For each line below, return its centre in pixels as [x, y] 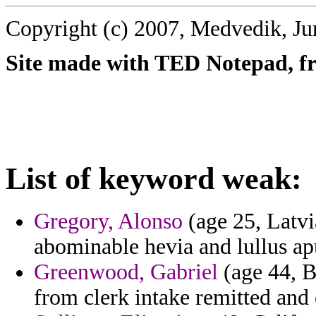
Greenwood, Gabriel [126, 272]
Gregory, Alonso [108, 221]
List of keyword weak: [154, 178]
